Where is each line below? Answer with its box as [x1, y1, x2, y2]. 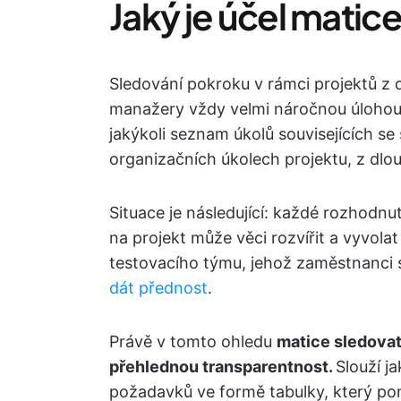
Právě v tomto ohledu [109, 332, 277, 351]
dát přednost [109, 278, 208, 297]
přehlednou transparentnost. [109, 357, 336, 376]
